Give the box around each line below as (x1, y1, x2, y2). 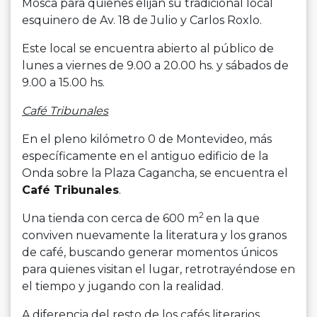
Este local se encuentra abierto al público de (22, 42, 274, 56)
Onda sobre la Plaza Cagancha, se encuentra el (22, 166, 288, 180)
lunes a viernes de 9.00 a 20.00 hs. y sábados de (22, 59, 289, 73)
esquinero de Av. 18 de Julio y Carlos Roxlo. (22, 13, 262, 28)
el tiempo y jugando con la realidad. (22, 279, 224, 294)
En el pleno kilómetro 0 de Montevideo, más (22, 132, 272, 146)
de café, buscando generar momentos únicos (22, 246, 277, 260)
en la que (206, 212, 260, 226)
